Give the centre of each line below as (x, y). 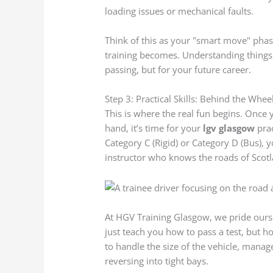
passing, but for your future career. (178, 70)
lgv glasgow (229, 128)
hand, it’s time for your (154, 128)
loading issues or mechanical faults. (179, 11)
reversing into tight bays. (157, 261)
